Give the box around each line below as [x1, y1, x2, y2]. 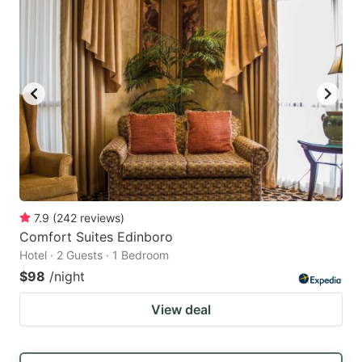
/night [49, 268, 85, 285]
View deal [151, 301, 211, 318]
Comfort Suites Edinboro [19, 229, 173, 246]
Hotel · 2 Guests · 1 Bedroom [19, 248, 169, 263]
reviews [80, 211, 120, 225]
